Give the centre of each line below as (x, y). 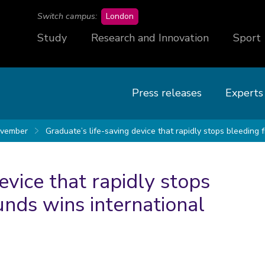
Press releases (167, 93)
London (120, 16)
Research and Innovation (150, 38)
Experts (244, 93)
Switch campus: (67, 16)
